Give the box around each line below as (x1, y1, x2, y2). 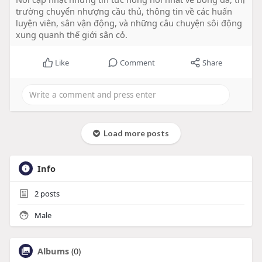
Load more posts (99, 128, 169, 139)
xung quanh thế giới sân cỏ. (15, 29, 127, 41)
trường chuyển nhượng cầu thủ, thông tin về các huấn (15, 5, 232, 18)
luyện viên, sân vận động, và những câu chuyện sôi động (15, 17, 242, 29)
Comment (119, 57, 155, 68)
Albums (37, 245, 69, 257)
